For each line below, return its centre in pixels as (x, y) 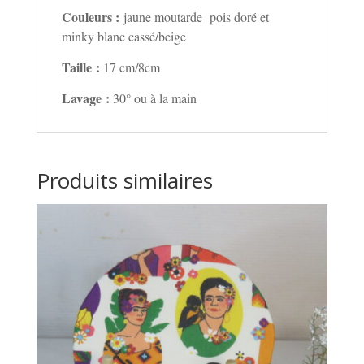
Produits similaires (124, 180)
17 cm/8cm (131, 67)
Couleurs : (92, 16)
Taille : (82, 67)
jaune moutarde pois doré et (196, 16)
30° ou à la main (154, 97)
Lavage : (87, 97)
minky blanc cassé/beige (123, 36)
